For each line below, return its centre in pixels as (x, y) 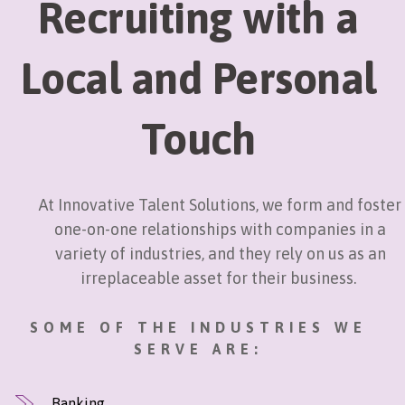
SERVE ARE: (198, 348)
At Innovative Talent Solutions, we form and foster (221, 204)
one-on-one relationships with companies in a (221, 229)
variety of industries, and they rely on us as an (220, 253)
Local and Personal (198, 78)
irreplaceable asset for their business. (221, 278)
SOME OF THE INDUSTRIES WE (198, 327)
